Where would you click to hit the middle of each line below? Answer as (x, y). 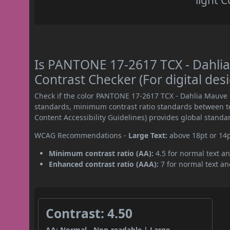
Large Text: (148, 136)
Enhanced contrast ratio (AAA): (104, 164)
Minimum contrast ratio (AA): (101, 154)
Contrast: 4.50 (89, 214)
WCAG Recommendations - (82, 136)
